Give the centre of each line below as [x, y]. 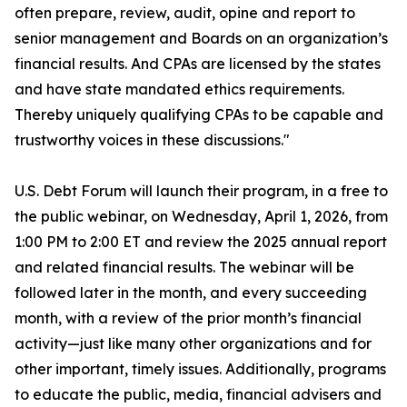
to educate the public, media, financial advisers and [198, 395]
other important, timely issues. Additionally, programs [200, 369]
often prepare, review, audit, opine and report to [185, 13]
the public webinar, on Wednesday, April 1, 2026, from [201, 217]
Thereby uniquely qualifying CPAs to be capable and [199, 115]
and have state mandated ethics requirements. [179, 89]
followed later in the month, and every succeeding [191, 293]
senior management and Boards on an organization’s [201, 39]
